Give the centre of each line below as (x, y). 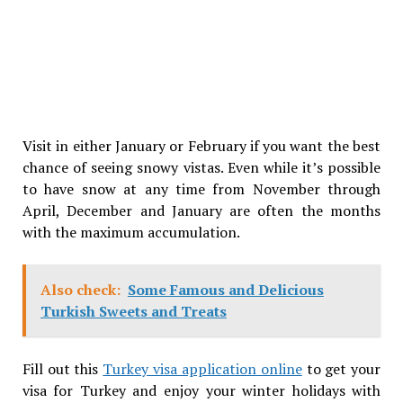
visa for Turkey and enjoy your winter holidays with (201, 391)
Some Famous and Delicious (225, 290)
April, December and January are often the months (201, 211)
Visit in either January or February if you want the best (201, 146)
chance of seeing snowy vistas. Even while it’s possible (201, 168)
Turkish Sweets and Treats (133, 312)
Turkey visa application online (202, 369)
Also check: (80, 290)
